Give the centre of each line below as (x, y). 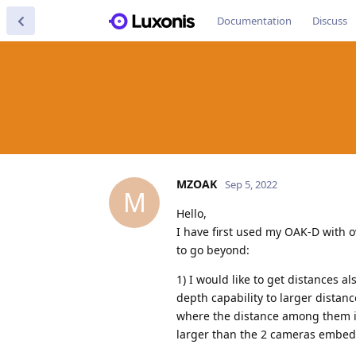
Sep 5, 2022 (251, 184)
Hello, (192, 213)
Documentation (254, 21)
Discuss (330, 21)
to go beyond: (213, 250)
